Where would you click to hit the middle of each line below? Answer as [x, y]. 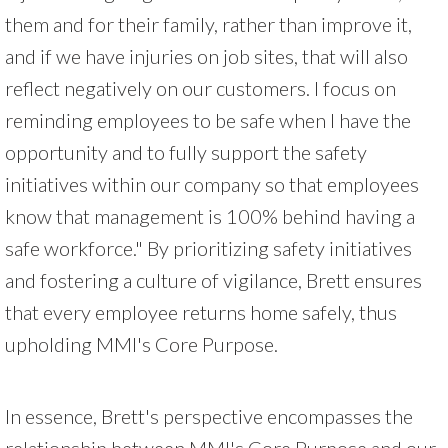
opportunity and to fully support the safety [186, 151]
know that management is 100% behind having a [210, 215]
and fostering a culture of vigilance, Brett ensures [213, 279]
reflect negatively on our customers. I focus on [200, 87]
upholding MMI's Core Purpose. [141, 343]
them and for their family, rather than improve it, [208, 23]
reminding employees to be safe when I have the [208, 119]
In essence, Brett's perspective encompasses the [209, 415]
